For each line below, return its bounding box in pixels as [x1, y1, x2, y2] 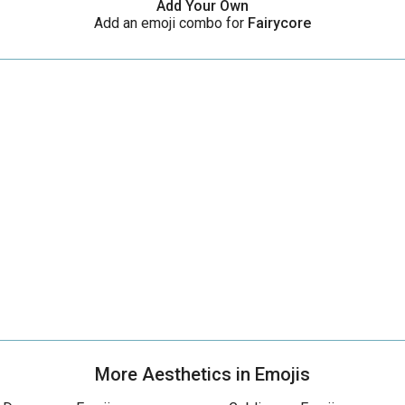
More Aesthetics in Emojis [95, 363, 310, 385]
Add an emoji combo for [94, 14, 248, 32]
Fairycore [248, 14, 311, 32]
